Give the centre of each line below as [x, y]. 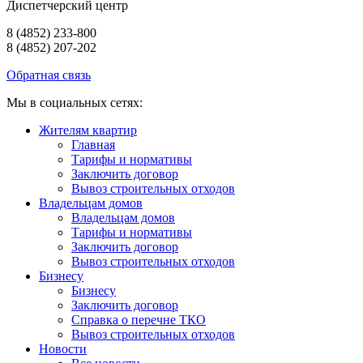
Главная [93, 144]
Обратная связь [49, 75]
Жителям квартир [88, 130]
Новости [63, 348]
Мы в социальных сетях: [75, 102]
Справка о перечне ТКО [139, 319]
